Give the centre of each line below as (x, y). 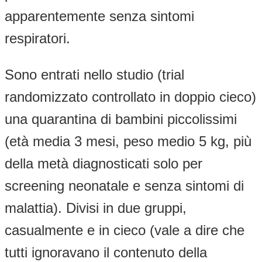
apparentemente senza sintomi (99, 16)
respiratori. (37, 38)
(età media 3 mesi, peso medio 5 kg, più (128, 141)
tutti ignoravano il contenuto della (106, 252)
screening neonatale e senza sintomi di (124, 185)
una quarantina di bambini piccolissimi (121, 119)
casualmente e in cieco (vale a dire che (125, 230)
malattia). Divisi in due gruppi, (96, 208)
